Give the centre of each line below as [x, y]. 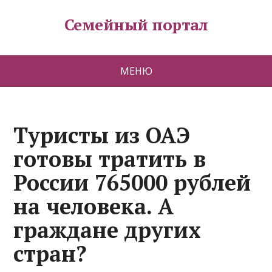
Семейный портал [136, 24]
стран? [50, 253]
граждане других [107, 230]
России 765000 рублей [132, 182]
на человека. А [94, 206]
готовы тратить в [110, 159]
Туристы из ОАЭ [102, 135]
